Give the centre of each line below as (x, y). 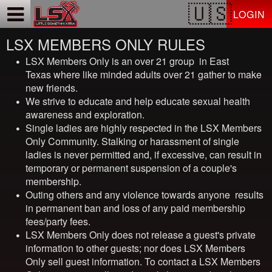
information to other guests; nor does (105, 248)
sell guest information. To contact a (122, 261)
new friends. (53, 88)
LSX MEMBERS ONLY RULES (106, 44)
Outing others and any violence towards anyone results (144, 195)
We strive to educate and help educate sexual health (138, 101)
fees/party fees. (59, 221)
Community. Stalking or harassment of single (142, 141)
